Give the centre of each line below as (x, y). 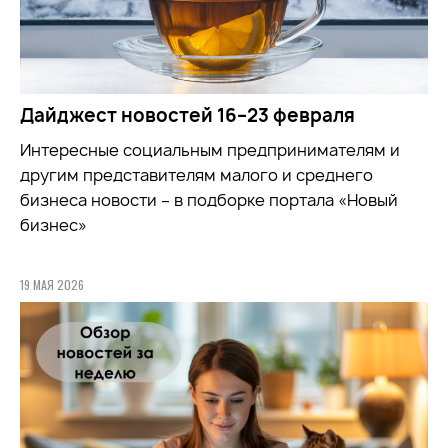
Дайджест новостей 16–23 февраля (187, 116)
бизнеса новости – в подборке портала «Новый (209, 200)
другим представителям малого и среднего (196, 175)
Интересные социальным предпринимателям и (210, 150)
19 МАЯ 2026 (52, 285)
